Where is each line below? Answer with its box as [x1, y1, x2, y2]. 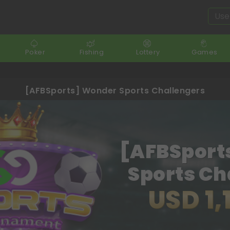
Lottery [136, 48, 160, 56]
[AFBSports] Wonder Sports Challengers [25, 84, 205, 97]
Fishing [79, 48, 104, 56]
